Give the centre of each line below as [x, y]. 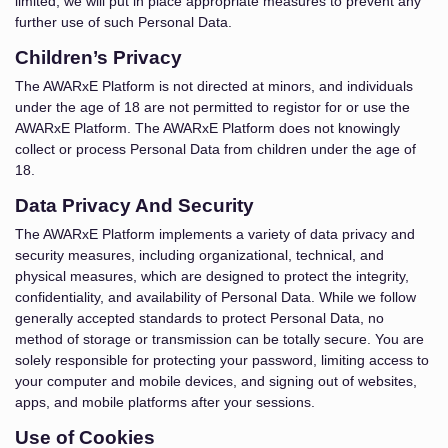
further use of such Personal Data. [123, 22]
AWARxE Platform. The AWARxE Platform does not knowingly [207, 128]
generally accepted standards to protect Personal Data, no [199, 318]
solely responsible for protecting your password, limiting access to [222, 360]
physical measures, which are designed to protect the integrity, [212, 276]
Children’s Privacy [98, 57]
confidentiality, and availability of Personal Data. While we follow [215, 297]
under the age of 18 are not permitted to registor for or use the [212, 107]
